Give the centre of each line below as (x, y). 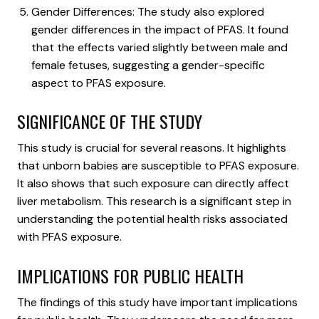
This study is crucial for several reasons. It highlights (152, 148)
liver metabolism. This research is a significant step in (154, 202)
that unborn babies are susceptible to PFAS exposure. (158, 166)
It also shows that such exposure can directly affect (153, 184)
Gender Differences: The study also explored (148, 11)
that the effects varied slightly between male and (159, 47)
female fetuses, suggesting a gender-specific (148, 65)
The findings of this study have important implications (157, 303)
